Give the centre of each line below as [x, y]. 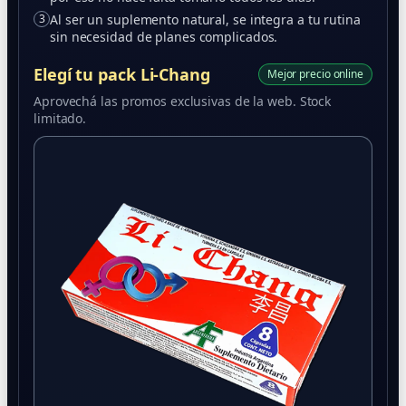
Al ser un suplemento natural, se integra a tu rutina [205, 19]
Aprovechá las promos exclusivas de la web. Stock [183, 101]
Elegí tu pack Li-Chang [122, 74]
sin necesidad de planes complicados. [164, 37]
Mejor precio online [315, 74]
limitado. [60, 118]
